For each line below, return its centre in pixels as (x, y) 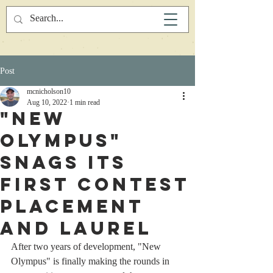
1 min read (85, 102)
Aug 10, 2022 (47, 102)
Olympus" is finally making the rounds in (91, 261)
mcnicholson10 (49, 91)
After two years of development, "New (87, 246)
